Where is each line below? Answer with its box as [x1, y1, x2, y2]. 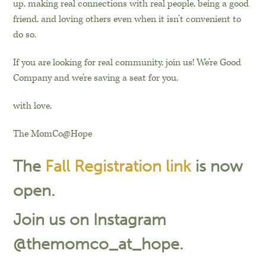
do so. [13, 28, 37, 42]
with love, [13, 100, 52, 113]
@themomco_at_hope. [13, 235, 184, 254]
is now [191, 157, 243, 176]
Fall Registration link [45, 157, 192, 176]
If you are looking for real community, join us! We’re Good [13, 56, 242, 69]
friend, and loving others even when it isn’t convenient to [13, 13, 242, 26]
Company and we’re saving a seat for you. [13, 72, 179, 85]
